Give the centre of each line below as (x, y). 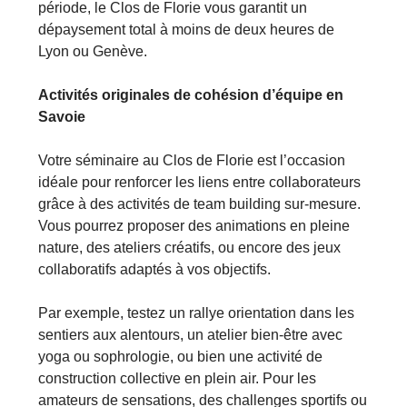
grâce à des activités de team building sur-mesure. (200, 203)
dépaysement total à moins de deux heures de (187, 29)
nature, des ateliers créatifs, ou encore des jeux (190, 247)
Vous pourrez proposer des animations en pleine (194, 225)
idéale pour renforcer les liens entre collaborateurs (200, 182)
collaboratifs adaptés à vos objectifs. (155, 269)
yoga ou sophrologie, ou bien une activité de (181, 356)
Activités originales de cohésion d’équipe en (191, 94)
